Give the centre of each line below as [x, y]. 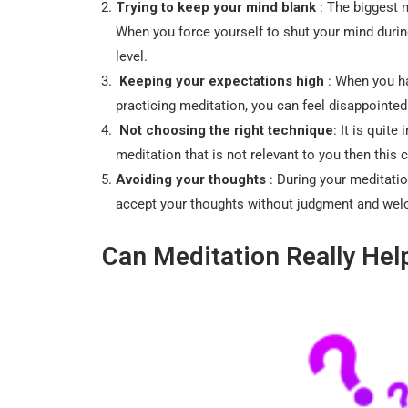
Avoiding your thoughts [193, 179]
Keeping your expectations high [222, 81]
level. [132, 56]
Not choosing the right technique [224, 130]
